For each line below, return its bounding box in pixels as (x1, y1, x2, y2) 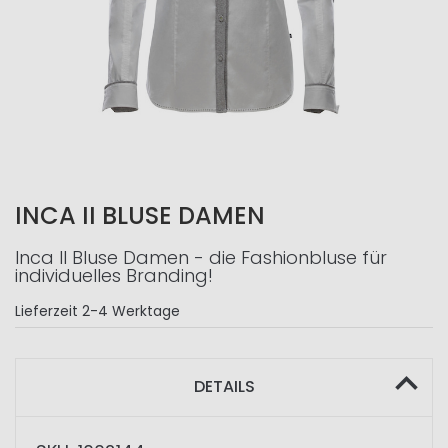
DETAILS (193, 375, 255, 398)
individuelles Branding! (15, 263, 213, 288)
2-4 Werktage (82, 301, 180, 321)
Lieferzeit (15, 301, 78, 321)
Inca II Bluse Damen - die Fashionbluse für (15, 245, 387, 270)
